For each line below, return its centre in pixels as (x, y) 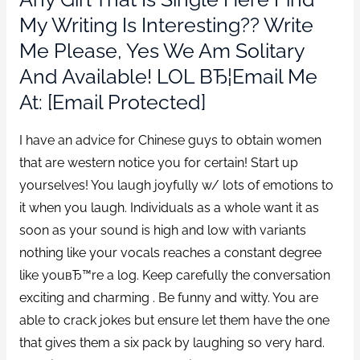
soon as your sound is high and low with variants (162, 230)
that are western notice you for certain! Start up (158, 162)
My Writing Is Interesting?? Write (166, 25)
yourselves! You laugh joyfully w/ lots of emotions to (176, 185)
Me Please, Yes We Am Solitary (162, 51)
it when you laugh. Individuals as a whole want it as (169, 207)
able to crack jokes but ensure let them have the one (174, 320)
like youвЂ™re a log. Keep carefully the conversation (174, 275)
